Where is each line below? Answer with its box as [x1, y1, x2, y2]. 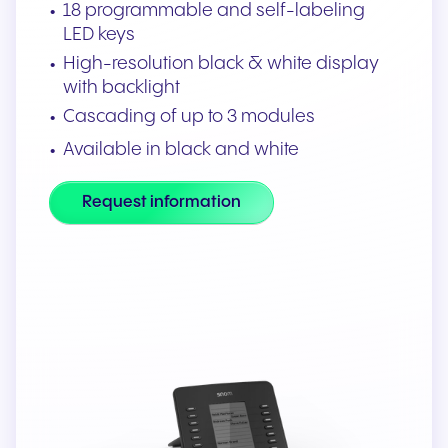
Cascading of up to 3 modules [63, 107, 316, 126]
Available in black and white [63, 140, 300, 159]
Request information [82, 194, 241, 211]
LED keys [63, 25, 136, 44]
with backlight [63, 78, 181, 97]
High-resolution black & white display [63, 54, 380, 73]
